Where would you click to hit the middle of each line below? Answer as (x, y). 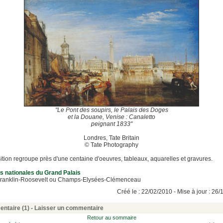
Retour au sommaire (111, 218)
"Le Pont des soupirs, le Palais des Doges (111, 110)
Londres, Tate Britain (111, 138)
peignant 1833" (111, 124)
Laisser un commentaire (69, 208)
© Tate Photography (111, 145)
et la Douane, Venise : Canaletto (111, 117)
